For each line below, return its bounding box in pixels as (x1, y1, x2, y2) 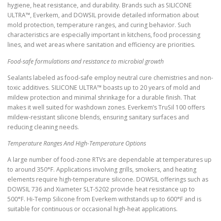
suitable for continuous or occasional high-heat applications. (7, 204, 178, 213)
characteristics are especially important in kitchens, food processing (7, 31, 200, 39)
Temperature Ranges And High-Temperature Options (7, 139, 146, 147)
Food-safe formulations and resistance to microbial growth (7, 57, 164, 66)
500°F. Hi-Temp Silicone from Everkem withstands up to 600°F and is (7, 194, 201, 203)
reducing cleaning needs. (7, 122, 79, 131)
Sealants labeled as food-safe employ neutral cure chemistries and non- (7, 73, 213, 82)
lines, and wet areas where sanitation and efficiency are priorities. (7, 40, 195, 49)
